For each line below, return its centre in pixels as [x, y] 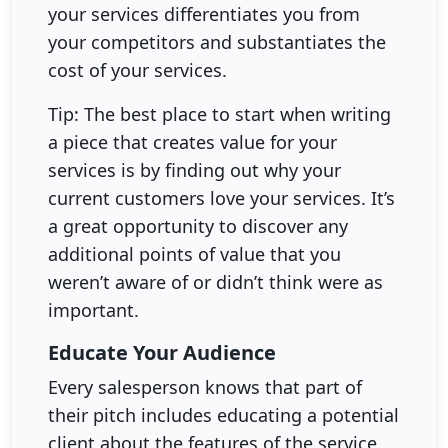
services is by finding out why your [194, 169]
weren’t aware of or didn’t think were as [215, 281]
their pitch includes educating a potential [223, 414]
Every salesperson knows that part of [205, 386]
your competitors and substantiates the [217, 41]
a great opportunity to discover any [198, 225]
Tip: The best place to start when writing [219, 113]
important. [93, 309]
